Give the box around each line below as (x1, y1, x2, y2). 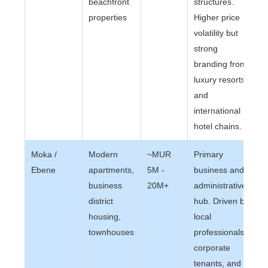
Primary (194, 150, 224, 159)
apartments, (89, 165, 135, 175)
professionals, (194, 227, 247, 237)
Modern (89, 150, 118, 159)
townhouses (89, 227, 135, 237)
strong (194, 44, 218, 53)
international (194, 106, 241, 115)
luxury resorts (194, 75, 246, 84)
